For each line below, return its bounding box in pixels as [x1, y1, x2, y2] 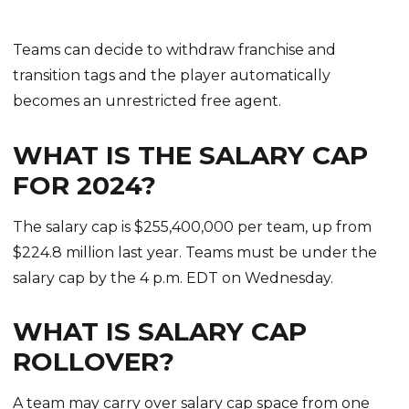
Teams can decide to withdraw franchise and [13, 41, 337, 59]
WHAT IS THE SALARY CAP [13, 140, 369, 172]
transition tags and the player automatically [13, 67, 331, 85]
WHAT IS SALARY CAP [13, 316, 308, 348]
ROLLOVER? [13, 346, 175, 378]
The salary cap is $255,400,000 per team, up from [13, 217, 372, 236]
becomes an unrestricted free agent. [13, 92, 282, 110]
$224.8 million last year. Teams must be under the [13, 243, 378, 261]
